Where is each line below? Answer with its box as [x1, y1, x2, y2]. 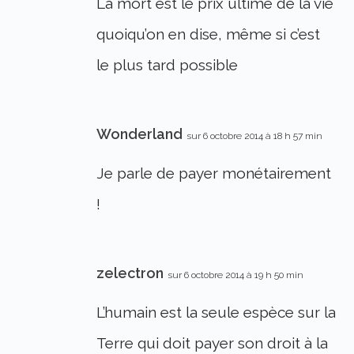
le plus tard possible [96, 56, 239, 74]
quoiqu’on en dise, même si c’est [96, 25, 321, 43]
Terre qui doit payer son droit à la [96, 334, 329, 352]
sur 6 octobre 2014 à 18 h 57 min [186, 130, 323, 142]
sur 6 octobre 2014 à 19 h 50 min [168, 269, 304, 281]
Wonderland [96, 126, 183, 143]
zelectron [96, 265, 164, 282]
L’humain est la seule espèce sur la [96, 303, 337, 322]
